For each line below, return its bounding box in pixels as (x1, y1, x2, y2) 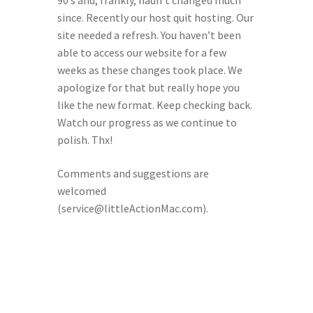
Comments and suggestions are (57, 166, 209, 180)
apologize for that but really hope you (57, 80, 240, 95)
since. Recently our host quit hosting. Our (57, 10, 254, 25)
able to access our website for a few (57, 45, 226, 60)
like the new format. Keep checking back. (57, 98, 252, 112)
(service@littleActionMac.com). (57, 201, 208, 215)
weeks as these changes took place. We (57, 63, 242, 78)
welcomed (57, 183, 106, 198)
